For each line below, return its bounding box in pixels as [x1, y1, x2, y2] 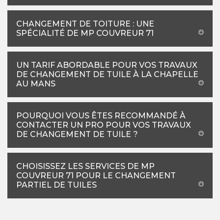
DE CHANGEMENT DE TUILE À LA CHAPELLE [16, 69, 198, 79]
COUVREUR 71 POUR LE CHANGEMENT [16, 170, 176, 180]
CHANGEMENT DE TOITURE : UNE [16, 19, 154, 28]
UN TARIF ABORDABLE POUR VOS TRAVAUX [16, 60, 197, 70]
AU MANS [16, 79, 55, 88]
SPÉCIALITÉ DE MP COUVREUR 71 [16, 28, 154, 38]
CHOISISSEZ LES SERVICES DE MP [16, 161, 155, 171]
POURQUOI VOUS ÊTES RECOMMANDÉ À [16, 110, 186, 120]
